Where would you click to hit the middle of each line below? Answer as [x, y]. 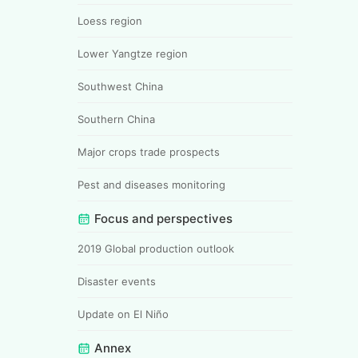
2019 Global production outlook [156, 248]
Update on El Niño [123, 314]
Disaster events [117, 281]
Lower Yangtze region [133, 53]
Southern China [116, 119]
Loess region [110, 20]
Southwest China [120, 86]
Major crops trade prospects [149, 151]
